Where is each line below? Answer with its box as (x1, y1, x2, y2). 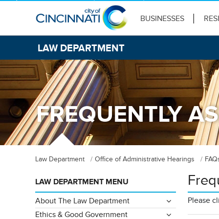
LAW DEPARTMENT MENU (35, 177, 129, 186)
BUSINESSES (140, 14, 184, 23)
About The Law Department (35, 197, 130, 205)
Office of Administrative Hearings (95, 155, 195, 163)
